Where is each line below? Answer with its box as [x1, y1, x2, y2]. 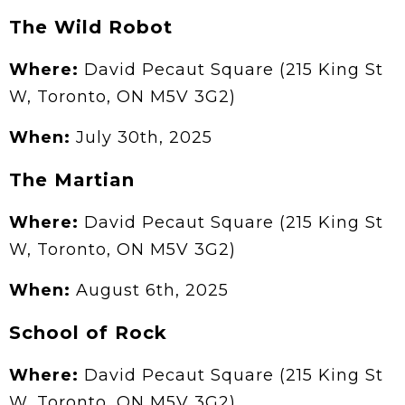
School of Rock [9, 322, 167, 344]
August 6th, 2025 [76, 280, 229, 301]
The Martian [9, 169, 135, 192]
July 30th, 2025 [76, 127, 212, 148]
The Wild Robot [9, 16, 173, 39]
